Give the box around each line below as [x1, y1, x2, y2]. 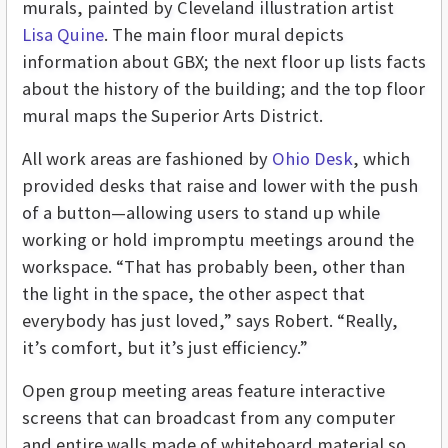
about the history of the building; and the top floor [22, 77, 425, 101]
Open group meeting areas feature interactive [22, 379, 385, 403]
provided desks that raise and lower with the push [22, 174, 418, 198]
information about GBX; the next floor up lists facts [22, 50, 426, 74]
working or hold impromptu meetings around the [22, 228, 414, 252]
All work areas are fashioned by [22, 147, 272, 171]
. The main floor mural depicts [104, 23, 344, 47]
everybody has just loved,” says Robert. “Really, [22, 309, 398, 333]
